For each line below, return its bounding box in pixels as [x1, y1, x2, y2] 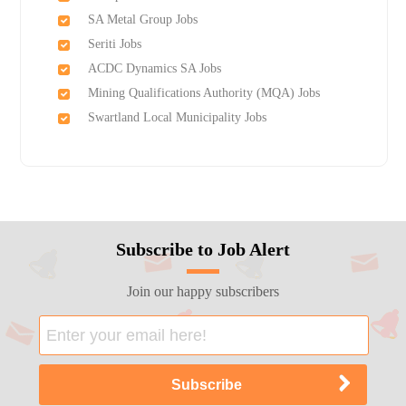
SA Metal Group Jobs [87, 13, 198, 27]
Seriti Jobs [87, 37, 141, 52]
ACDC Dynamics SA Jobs [87, 62, 221, 76]
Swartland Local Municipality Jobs [87, 111, 266, 125]
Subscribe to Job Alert [115, 239, 290, 260]
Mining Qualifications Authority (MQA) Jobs [87, 86, 320, 101]
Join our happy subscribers [126, 284, 279, 300]
